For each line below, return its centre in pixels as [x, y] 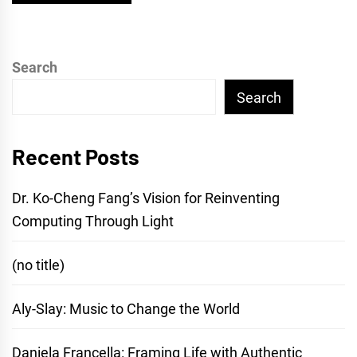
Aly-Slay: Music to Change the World [126, 309]
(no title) [38, 265]
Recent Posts [76, 157]
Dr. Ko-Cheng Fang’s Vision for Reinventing [146, 198]
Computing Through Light [93, 222]
